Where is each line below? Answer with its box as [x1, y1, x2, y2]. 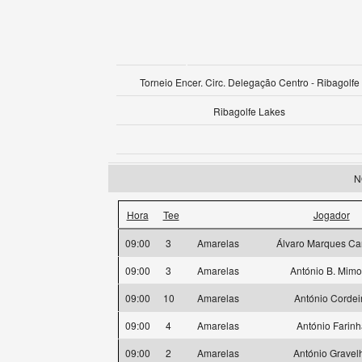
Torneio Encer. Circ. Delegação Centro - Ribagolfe [139, 75, 360, 89]
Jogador [313, 208, 350, 221]
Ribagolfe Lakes [213, 104, 285, 118]
